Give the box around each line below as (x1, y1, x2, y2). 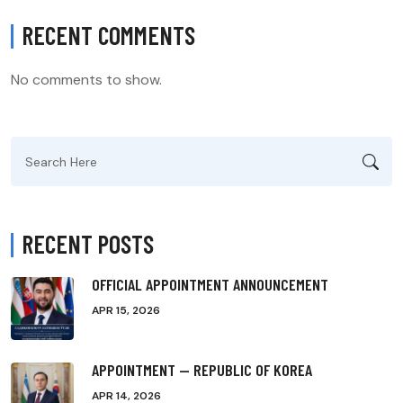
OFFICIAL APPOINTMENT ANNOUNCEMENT (92, 274, 328, 295)
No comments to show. (11, 70, 162, 90)
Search (10, 139, 50, 157)
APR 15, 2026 (92, 303, 160, 318)
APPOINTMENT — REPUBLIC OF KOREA (92, 360, 312, 381)
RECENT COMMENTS (22, 20, 195, 51)
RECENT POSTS (22, 228, 154, 260)
